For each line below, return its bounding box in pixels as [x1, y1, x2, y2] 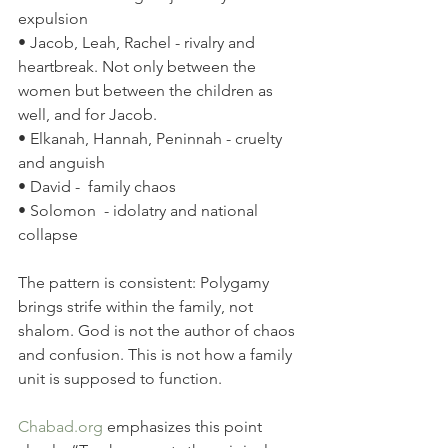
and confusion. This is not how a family [18, 345, 296, 364]
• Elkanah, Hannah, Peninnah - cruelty [18, 129, 286, 148]
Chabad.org [18, 417, 103, 436]
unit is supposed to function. [18, 369, 222, 388]
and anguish [18, 153, 105, 172]
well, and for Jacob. [18, 105, 157, 124]
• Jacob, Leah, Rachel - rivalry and [18, 33, 259, 52]
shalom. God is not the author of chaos [18, 321, 299, 340]
